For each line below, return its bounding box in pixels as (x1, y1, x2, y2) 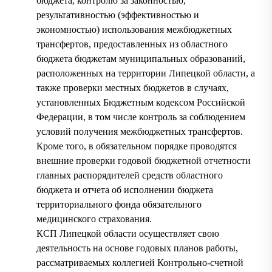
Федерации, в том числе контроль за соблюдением (36, 111, 245, 122)
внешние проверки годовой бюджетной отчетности (36, 155, 251, 166)
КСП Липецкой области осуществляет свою (36, 228, 219, 239)
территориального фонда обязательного (36, 199, 202, 209)
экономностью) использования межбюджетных (36, 24, 232, 35)
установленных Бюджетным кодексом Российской (36, 97, 245, 107)
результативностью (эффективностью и (36, 9, 199, 20)
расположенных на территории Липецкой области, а (36, 67, 255, 78)
